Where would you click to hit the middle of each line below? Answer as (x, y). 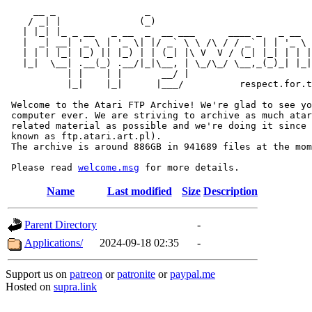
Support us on (38, 274)
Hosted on (30, 287)
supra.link (75, 287)
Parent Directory (61, 225)
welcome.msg (109, 167)
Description (231, 191)
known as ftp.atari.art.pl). (84, 136)
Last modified (139, 191)
